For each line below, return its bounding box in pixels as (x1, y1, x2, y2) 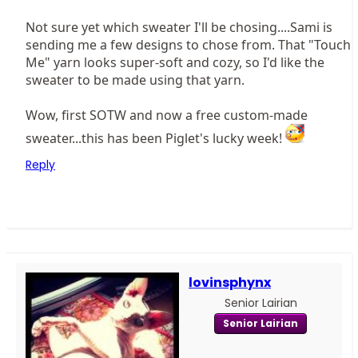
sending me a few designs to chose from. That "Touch (26, 36, 351, 54)
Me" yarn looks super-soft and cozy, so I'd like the (26, 54, 324, 72)
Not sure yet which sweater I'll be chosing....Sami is (26, 18, 332, 37)
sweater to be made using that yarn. (26, 71, 245, 89)
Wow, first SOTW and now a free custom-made (26, 106, 308, 125)
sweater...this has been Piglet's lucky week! (26, 129, 285, 148)
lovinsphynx (189, 273, 271, 292)
